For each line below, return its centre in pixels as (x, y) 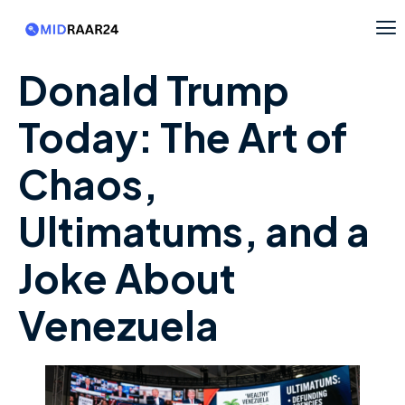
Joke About (127, 278)
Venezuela (118, 325)
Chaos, (88, 184)
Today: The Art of (183, 137)
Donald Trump (154, 90)
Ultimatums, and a (194, 231)
